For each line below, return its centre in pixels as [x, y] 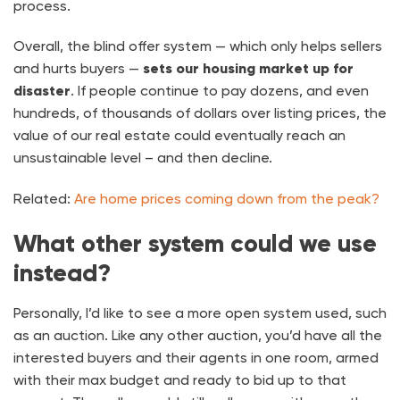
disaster [42, 91]
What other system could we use [195, 243]
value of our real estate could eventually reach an [179, 136]
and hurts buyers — [78, 69]
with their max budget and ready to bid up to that [180, 379]
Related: [44, 199]
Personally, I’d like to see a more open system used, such [200, 312]
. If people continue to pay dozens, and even [220, 91]
